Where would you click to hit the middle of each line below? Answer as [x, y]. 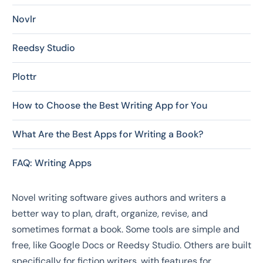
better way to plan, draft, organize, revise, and [110, 214]
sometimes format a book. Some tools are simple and [126, 230]
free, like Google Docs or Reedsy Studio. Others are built [131, 245]
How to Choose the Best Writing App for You [110, 106]
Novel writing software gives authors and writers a [119, 198]
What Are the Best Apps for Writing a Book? [108, 134]
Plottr [24, 77]
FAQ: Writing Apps [52, 163]
